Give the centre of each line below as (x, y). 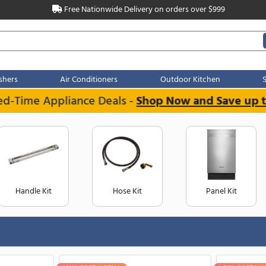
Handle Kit (86, 226)
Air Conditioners (152, 94)
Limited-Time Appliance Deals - (98, 119)
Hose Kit (197, 226)
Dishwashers (42, 94)
